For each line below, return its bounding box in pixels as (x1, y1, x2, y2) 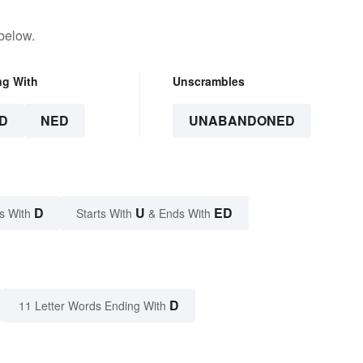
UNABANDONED (188, 110, 295, 130)
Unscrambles (172, 72, 245, 89)
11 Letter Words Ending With (19, 297, 166, 314)
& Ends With (145, 204, 214, 221)
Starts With (76, 204, 135, 221)
